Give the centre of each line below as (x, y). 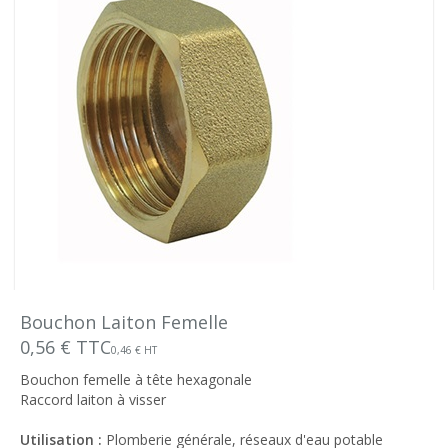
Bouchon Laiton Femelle (124, 322)
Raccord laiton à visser (93, 399)
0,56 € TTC (65, 347)
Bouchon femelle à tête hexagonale (136, 379)
